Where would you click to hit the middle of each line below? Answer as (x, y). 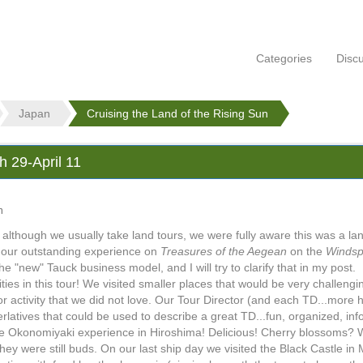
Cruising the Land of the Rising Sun (177, 113)
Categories (284, 58)
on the (306, 251)
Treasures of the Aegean (224, 251)
